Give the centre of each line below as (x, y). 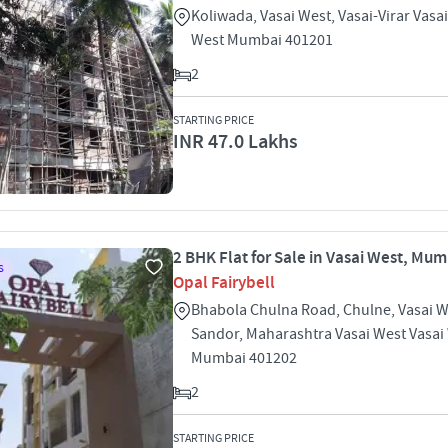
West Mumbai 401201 (262, 40)
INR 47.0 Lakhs (235, 142)
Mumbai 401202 (244, 358)
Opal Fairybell (224, 283)
